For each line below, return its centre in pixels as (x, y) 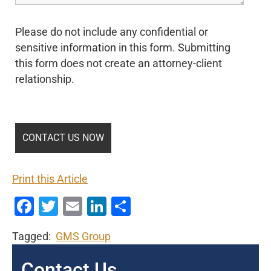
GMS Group (83, 237)
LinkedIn (143, 207)
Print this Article (50, 179)
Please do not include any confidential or (112, 32)
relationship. (45, 79)
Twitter (88, 207)
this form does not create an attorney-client (119, 63)
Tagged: (34, 237)
